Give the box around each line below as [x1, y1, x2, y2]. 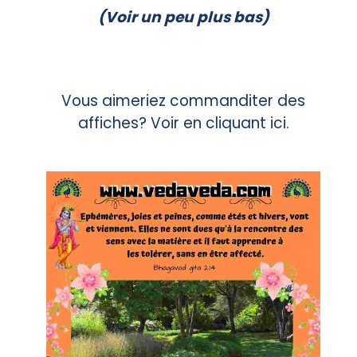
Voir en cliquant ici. [150, 112, 289, 135]
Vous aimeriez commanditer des [61, 90, 305, 112]
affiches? [77, 112, 151, 135]
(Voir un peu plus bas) [97, 6, 269, 29]
